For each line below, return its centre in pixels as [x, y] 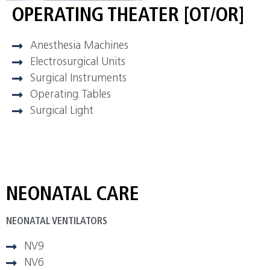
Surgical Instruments [78, 79]
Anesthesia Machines [79, 46]
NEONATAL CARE [73, 196]
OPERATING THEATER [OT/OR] [128, 17]
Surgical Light [62, 111]
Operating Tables [71, 95]
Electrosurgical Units [78, 63]
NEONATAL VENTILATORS [57, 222]
